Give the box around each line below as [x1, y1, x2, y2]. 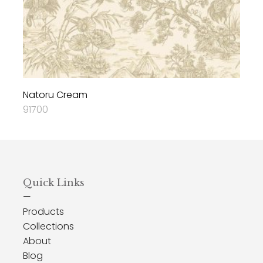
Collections [22, 220, 74, 234]
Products [22, 205, 64, 219]
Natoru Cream [22, 88, 87, 102]
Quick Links [22, 177, 85, 189]
